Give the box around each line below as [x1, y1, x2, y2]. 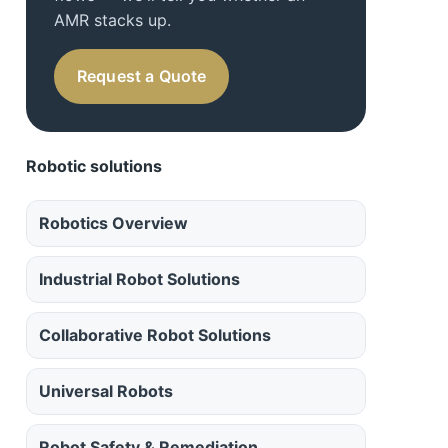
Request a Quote [77, 66, 207, 87]
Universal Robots [39, 381, 173, 402]
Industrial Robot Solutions [39, 269, 240, 290]
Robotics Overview [39, 213, 188, 234]
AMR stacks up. [54, 10, 171, 31]
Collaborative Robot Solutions [39, 325, 271, 346]
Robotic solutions [26, 156, 162, 177]
